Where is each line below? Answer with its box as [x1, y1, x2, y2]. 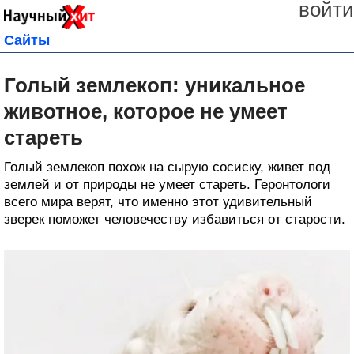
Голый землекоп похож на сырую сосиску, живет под [4, 159, 330, 175]
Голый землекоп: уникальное [4, 73, 305, 97]
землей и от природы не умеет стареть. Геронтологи [4, 176, 330, 192]
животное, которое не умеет [4, 99, 288, 123]
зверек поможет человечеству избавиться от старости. [4, 211, 345, 227]
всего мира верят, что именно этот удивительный [4, 194, 312, 209]
